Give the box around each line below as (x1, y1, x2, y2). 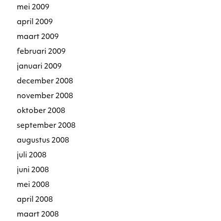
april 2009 (17, 18, 53, 26)
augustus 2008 (17, 137, 70, 145)
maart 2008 (17, 211, 59, 219)
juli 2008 (17, 151, 47, 159)
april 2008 (17, 196, 53, 204)
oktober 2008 (17, 107, 66, 115)
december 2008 (17, 77, 74, 85)
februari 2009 (17, 48, 66, 56)
